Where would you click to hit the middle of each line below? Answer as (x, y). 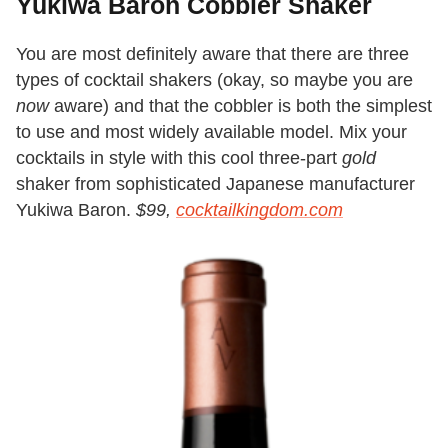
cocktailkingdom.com (259, 210)
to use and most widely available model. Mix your (211, 132)
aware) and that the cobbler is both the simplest (240, 106)
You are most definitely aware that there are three (212, 54)
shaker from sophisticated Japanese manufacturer (215, 184)
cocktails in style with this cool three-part (179, 158)
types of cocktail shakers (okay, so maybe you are (214, 80)
